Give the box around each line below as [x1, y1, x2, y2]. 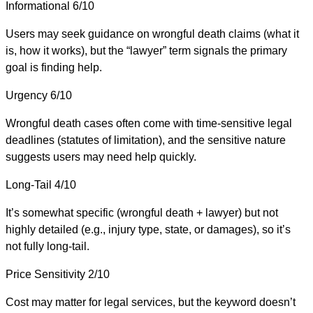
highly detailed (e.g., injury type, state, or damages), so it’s [6, 223, 291, 235]
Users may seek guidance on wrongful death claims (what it [6, 27, 299, 40]
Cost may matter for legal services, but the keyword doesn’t [6, 296, 296, 308]
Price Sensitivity [6, 268, 85, 280]
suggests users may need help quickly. [6, 150, 196, 163]
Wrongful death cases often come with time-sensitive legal [6, 117, 292, 129]
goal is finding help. [6, 61, 102, 73]
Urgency [6, 89, 48, 101]
